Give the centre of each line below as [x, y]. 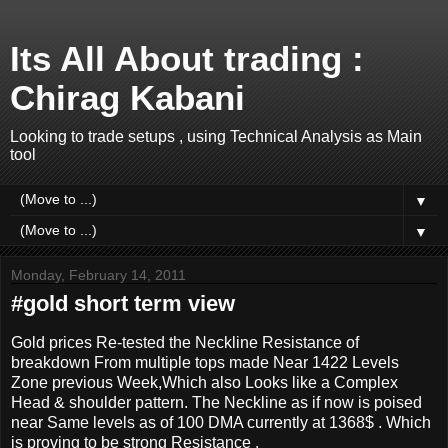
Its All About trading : [187, 59]
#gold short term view [123, 303]
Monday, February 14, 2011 [98, 275]
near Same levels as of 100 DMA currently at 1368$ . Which [221, 422]
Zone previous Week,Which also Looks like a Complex [204, 382]
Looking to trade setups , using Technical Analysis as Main [216, 136]
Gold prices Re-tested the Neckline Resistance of [185, 342]
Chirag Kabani [127, 98]
